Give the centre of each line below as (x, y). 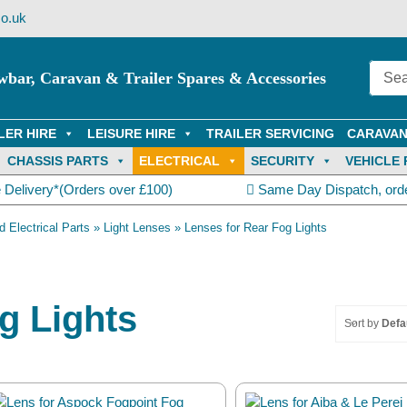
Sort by (363, 323)
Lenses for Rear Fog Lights (256, 228)
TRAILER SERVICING (270, 134)
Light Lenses (137, 228)
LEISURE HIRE (131, 134)
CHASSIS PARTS (57, 161)
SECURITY (282, 161)
